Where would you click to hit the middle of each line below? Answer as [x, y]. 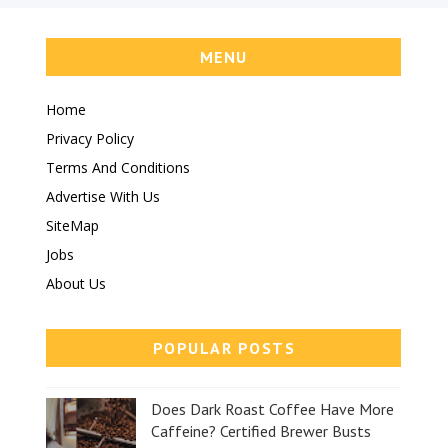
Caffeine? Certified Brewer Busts [261, 430]
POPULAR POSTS [224, 347]
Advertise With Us [103, 197]
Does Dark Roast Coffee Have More [273, 408]
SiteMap [73, 226]
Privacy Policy [90, 139]
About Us [76, 284]
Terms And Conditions [118, 168]
